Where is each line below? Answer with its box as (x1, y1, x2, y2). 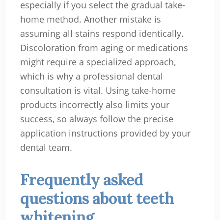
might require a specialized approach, (20, 56, 176, 68)
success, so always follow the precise (20, 113, 173, 125)
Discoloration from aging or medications (20, 42, 188, 54)
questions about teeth (20, 188, 174, 209)
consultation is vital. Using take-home (20, 84, 176, 97)
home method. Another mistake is (20, 13, 161, 26)
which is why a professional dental (20, 70, 163, 82)
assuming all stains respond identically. (20, 27, 184, 40)
